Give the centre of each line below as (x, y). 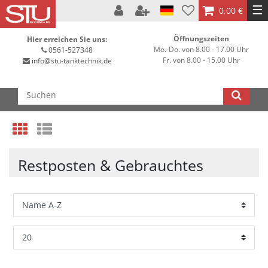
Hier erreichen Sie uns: (67, 39)
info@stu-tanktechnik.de (71, 61)
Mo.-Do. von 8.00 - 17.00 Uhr (201, 49)
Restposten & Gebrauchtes (111, 165)
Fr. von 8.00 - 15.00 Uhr (201, 60)
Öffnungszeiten (201, 39)
